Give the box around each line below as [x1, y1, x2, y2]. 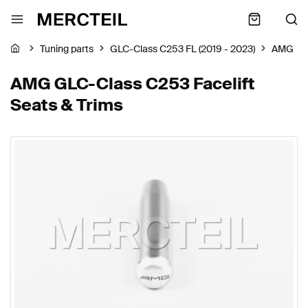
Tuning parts [40, 43, 93, 56]
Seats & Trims [10, 94, 123, 115]
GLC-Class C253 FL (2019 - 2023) [110, 43, 255, 56]
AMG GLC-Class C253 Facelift [10, 73, 255, 94]
